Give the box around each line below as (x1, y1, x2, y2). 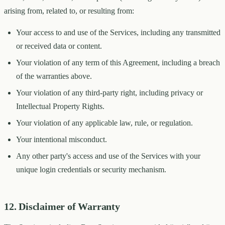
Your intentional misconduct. (16, 135, 107, 144)
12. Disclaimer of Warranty (4, 201, 120, 212)
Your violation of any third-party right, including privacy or (16, 88, 203, 97)
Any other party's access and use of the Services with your (16, 152, 200, 161)
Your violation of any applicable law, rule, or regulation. (16, 119, 193, 128)
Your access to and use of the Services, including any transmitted (16, 28, 220, 37)
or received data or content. (16, 42, 102, 51)
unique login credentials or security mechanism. (16, 165, 166, 174)
